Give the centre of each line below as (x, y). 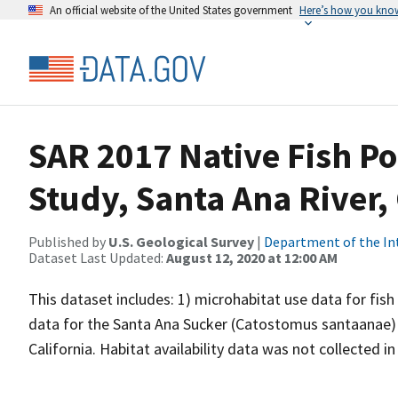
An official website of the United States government (171, 10)
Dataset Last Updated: (97, 258)
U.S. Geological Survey (181, 242)
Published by (68, 242)
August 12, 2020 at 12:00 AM (252, 258)
